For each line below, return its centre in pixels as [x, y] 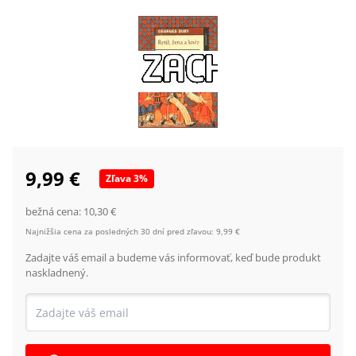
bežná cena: [54, 211]
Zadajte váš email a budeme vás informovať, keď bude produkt [173, 257]
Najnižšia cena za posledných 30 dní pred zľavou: [120, 231]
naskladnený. [57, 273]
